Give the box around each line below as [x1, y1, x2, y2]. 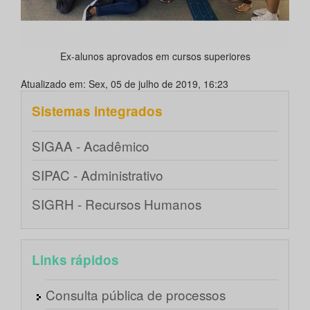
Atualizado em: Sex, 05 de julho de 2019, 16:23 [21, 77, 228, 91]
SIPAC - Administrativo [32, 165, 163, 185]
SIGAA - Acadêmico [32, 136, 149, 156]
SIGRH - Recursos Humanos [32, 194, 201, 214]
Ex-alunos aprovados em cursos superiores [60, 49, 250, 64]
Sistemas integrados [32, 102, 163, 121]
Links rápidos [32, 250, 119, 270]
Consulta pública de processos [46, 285, 226, 304]
